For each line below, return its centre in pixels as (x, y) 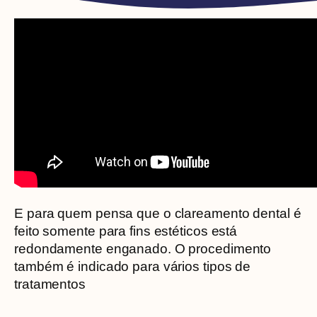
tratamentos (50, 284)
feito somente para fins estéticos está (126, 231)
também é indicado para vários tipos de (133, 266)
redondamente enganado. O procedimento (143, 249)
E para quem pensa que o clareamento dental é (158, 213)
